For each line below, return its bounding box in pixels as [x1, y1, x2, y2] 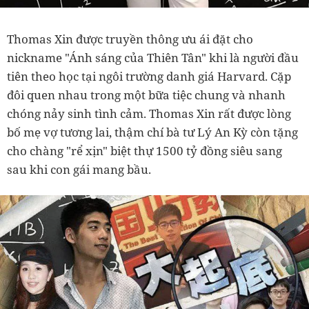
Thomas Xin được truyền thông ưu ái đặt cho [7, 31, 253, 48]
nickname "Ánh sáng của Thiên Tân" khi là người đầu [7, 50, 299, 66]
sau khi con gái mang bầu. [7, 161, 151, 178]
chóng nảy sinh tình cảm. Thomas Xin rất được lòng [7, 106, 291, 122]
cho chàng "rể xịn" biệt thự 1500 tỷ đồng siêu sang [7, 143, 282, 159]
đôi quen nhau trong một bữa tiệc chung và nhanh [7, 87, 286, 103]
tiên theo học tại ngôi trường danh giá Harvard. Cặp [7, 68, 291, 85]
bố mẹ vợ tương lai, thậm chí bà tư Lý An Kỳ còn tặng [7, 124, 298, 141]
